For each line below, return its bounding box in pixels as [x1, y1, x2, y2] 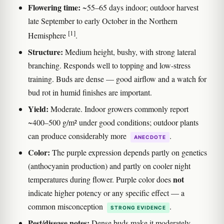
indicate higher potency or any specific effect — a [28, 187, 184, 198]
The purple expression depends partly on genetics [50, 146, 207, 157]
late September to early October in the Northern [28, 15, 177, 26]
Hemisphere [28, 29, 68, 40]
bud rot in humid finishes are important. [28, 86, 152, 97]
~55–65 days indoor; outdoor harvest [80, 1, 198, 12]
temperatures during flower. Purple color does [28, 173, 173, 184]
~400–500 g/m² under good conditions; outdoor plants [28, 116, 198, 127]
